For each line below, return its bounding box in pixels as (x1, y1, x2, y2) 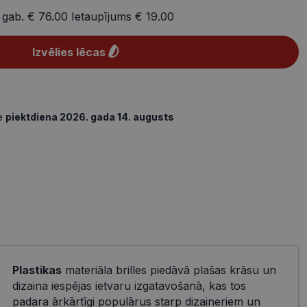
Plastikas (12, 263, 62, 278)
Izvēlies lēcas (32, 45, 106, 60)
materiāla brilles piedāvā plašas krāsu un (61, 263, 276, 278)
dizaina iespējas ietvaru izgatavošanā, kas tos (12, 279, 246, 293)
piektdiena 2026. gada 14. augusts (5, 111, 174, 123)
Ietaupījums (68, 10, 135, 24)
